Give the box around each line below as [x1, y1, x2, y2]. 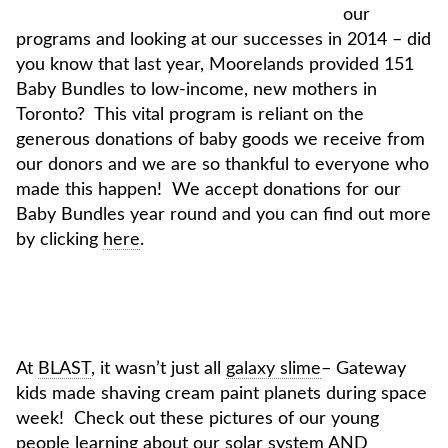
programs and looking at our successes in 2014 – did [16, 30, 431, 49]
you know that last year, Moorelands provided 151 [16, 55, 414, 74]
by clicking [16, 230, 103, 249]
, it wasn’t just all [91, 359, 226, 378]
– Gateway [321, 359, 406, 378]
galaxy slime [226, 359, 321, 378]
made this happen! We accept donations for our [16, 180, 401, 199]
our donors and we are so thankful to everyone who [16, 155, 429, 174]
